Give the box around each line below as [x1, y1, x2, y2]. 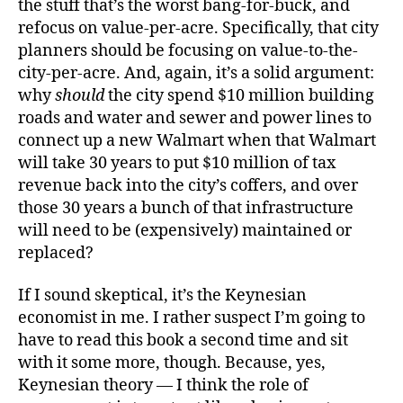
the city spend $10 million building [104, 85, 374, 106]
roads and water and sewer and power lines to [18, 107, 372, 129]
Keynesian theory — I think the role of [18, 375, 309, 396]
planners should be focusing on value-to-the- [18, 40, 358, 61]
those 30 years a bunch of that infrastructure [18, 197, 354, 219]
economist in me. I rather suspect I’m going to [18, 308, 365, 328]
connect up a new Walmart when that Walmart [18, 130, 376, 151]
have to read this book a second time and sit [18, 330, 348, 351]
